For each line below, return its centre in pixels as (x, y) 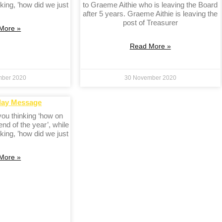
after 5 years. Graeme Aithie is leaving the (150, 14)
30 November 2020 (150, 78)
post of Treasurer (150, 23)
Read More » (150, 46)
